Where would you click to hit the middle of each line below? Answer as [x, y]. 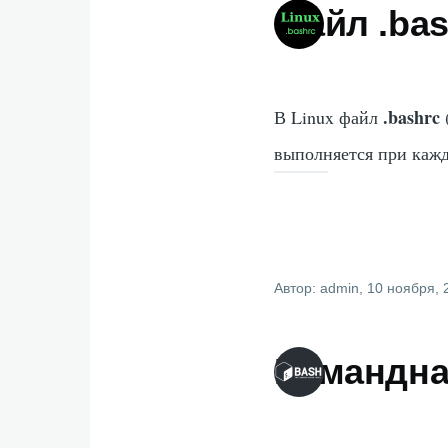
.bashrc [412, 116]
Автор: [297, 287]
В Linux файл [329, 116]
